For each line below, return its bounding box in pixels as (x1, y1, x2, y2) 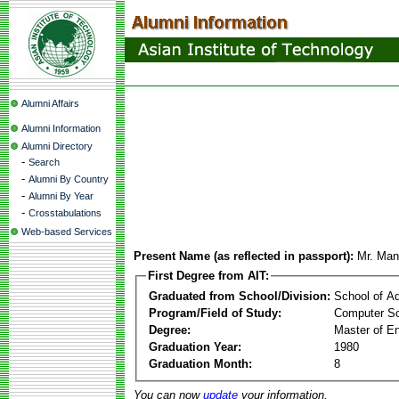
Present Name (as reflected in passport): (134, 249, 354, 263)
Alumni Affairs (21, 98, 79, 109)
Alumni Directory (21, 141, 93, 151)
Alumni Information (21, 123, 101, 134)
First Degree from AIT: (148, 269, 269, 282)
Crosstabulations (28, 208, 102, 218)
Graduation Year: (149, 339, 241, 354)
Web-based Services (21, 226, 112, 237)
